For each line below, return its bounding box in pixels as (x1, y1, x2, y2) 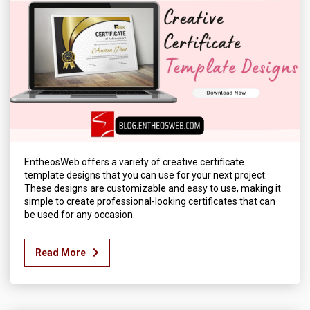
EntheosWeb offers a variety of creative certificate (24, 156, 244, 168)
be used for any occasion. (24, 209, 135, 221)
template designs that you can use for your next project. (24, 170, 267, 181)
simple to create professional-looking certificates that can (24, 196, 275, 208)
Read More (35, 247, 86, 259)
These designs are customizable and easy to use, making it (24, 183, 281, 194)
